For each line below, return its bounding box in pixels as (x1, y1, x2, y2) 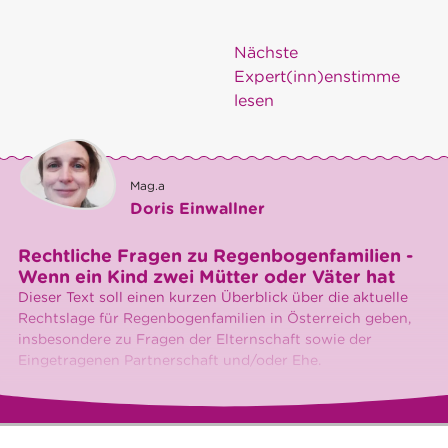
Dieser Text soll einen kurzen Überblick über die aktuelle (18, 289, 408, 306)
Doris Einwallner (130, 199, 265, 219)
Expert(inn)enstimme (234, 67, 400, 87)
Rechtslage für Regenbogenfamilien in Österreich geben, (18, 310, 411, 327)
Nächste (234, 43, 298, 63)
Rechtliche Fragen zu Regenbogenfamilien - (18, 245, 413, 267)
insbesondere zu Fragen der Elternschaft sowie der (18, 331, 372, 348)
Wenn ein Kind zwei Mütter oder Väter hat (18, 266, 395, 288)
